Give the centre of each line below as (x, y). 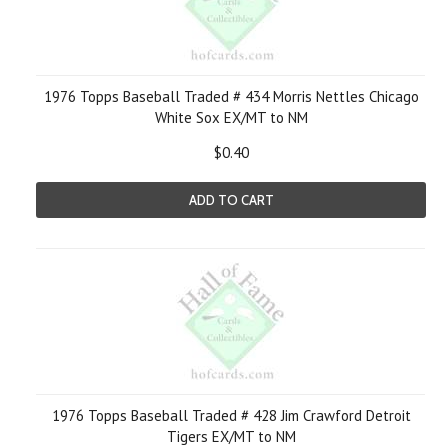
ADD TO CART (231, 200)
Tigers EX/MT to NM (231, 436)
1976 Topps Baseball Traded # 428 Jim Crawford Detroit (231, 415)
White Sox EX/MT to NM (231, 117)
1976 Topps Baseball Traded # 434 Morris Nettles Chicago (231, 96)
